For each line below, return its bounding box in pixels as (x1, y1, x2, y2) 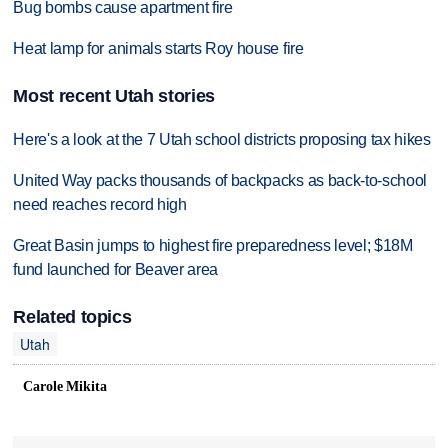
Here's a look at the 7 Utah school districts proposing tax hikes (13, 131, 431, 149)
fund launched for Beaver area (13, 260, 219, 278)
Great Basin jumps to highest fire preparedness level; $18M (13, 236, 413, 254)
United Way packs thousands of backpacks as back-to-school (13, 171, 428, 189)
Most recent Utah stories (13, 86, 215, 107)
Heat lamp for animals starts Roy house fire (13, 39, 304, 57)
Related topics (13, 307, 132, 328)
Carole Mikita (23, 379, 107, 394)
